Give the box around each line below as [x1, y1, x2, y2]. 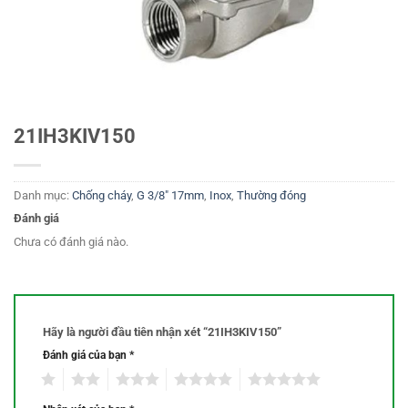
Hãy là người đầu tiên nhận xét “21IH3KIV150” [43, 325, 284, 339]
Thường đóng [237, 188, 306, 202]
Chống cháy [72, 188, 131, 202]
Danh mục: [14, 188, 72, 202]
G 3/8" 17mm [137, 188, 204, 202]
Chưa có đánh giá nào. [14, 235, 128, 250]
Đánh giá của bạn [43, 349, 129, 362]
